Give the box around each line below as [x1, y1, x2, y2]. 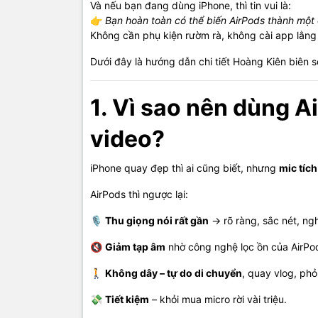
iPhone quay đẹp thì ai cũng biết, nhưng [90, 162, 279, 175]
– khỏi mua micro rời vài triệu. [149, 293, 287, 306]
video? [90, 125, 165, 153]
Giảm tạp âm [105, 241, 165, 253]
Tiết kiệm [105, 293, 149, 306]
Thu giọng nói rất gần [105, 214, 209, 227]
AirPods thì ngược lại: [90, 188, 188, 201]
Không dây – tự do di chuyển [105, 267, 242, 280]
